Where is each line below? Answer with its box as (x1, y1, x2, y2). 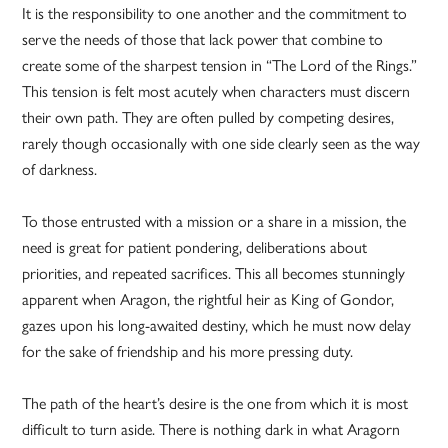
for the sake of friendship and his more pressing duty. (22, 339, 354, 363)
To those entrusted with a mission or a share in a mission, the (22, 209, 407, 233)
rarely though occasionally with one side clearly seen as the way (22, 131, 421, 155)
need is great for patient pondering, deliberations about (22, 235, 368, 259)
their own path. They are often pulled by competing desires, (22, 105, 395, 129)
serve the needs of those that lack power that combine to (22, 27, 384, 51)
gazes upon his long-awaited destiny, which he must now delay (22, 313, 412, 337)
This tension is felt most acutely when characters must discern (22, 79, 411, 103)
